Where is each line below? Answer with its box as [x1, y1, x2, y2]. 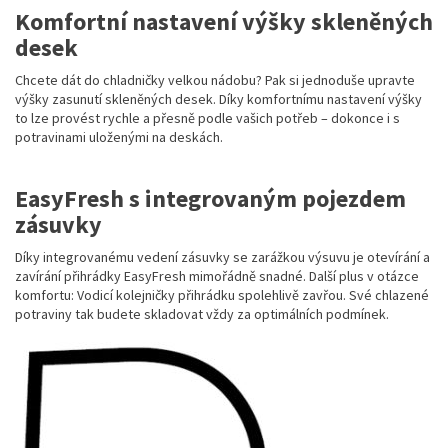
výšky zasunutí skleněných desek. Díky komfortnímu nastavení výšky [15, 90, 422, 109]
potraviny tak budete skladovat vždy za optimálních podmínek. [15, 305, 389, 324]
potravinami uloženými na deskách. [15, 128, 223, 147]
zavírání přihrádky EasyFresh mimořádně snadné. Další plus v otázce [15, 267, 419, 286]
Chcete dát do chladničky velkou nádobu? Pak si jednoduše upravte [15, 71, 415, 90]
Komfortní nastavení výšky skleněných [15, 6, 433, 38]
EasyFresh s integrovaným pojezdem [15, 183, 406, 215]
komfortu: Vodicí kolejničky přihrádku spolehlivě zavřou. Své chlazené [15, 286, 429, 305]
